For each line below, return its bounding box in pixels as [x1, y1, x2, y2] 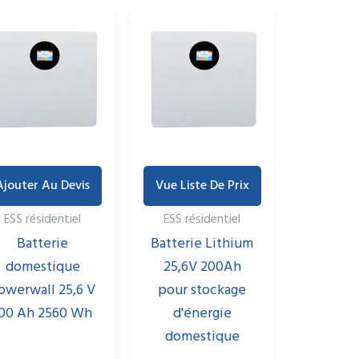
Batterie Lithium [151, 231, 254, 259]
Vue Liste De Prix [155, 175, 249, 197]
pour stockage [158, 277, 247, 305]
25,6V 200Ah [163, 254, 241, 282]
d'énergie [172, 301, 232, 329]
